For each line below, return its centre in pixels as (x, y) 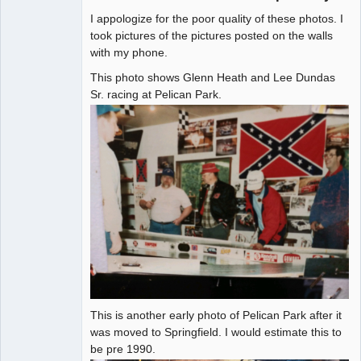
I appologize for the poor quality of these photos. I (217, 19)
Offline (37, 52)
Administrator (38, 35)
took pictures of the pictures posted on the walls (212, 36)
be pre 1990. (123, 349)
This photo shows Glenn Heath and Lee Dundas (213, 78)
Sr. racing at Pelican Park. (156, 95)
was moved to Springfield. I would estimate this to (216, 332)
